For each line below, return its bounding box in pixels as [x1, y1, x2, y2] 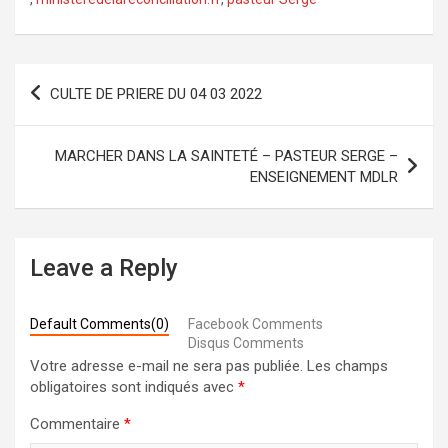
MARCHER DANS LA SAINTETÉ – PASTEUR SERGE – [55, 146, 398, 165]
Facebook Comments [188, 315, 324, 332]
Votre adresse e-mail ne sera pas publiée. [30, 356, 303, 375]
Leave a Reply [30, 253, 178, 282]
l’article [14, 127, 101, 157]
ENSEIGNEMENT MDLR [250, 167, 398, 186]
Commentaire [30, 414, 124, 433]
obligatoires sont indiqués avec [30, 377, 238, 396]
